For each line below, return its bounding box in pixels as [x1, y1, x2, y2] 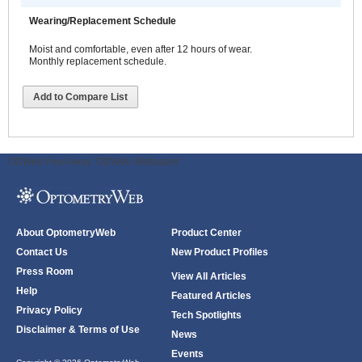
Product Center [171, 227, 242, 238]
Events [171, 348, 204, 360]
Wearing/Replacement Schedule [29, 15, 176, 27]
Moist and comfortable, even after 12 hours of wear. [29, 44, 252, 55]
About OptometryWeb [16, 227, 116, 238]
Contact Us [16, 246, 68, 258]
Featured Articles [171, 290, 252, 301]
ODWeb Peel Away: [8, 156, 96, 167]
